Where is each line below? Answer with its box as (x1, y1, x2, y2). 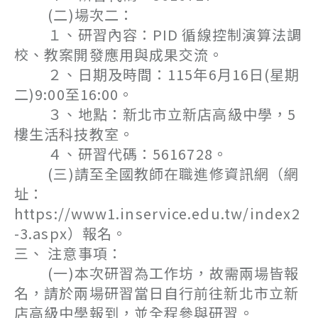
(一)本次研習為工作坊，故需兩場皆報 (14, 263, 300, 283)
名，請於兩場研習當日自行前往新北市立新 (14, 283, 299, 303)
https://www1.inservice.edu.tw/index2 (14, 203, 300, 224)
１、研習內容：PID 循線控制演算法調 (14, 24, 302, 45)
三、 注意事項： (14, 243, 123, 263)
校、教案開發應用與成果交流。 (14, 44, 224, 65)
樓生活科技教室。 (14, 124, 134, 144)
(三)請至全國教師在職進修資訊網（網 (14, 163, 300, 184)
